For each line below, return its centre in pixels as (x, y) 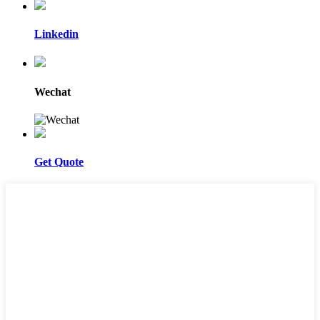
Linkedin (56, 34)
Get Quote (59, 162)
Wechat (52, 91)
